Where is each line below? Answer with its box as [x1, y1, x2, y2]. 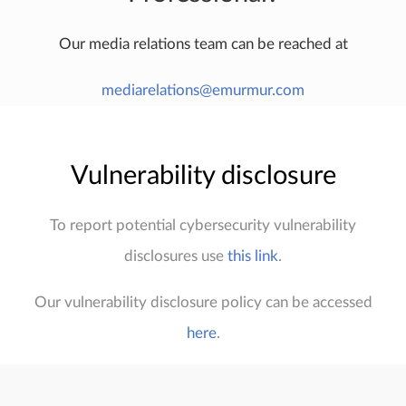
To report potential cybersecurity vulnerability [50, 217, 356, 233]
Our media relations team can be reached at [58, 35, 348, 52]
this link [227, 247, 278, 264]
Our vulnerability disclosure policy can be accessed [34, 295, 372, 311]
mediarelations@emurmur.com [101, 82, 304, 98]
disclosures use [124, 247, 227, 264]
